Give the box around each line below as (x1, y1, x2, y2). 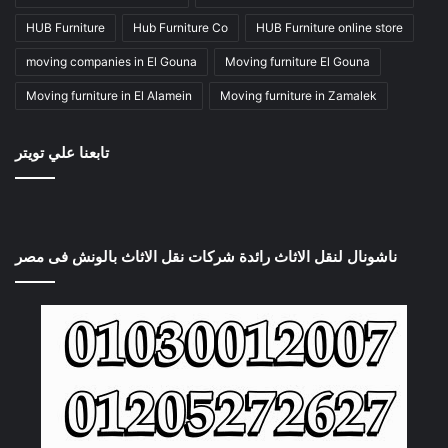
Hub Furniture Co (133, 19, 228, 35)
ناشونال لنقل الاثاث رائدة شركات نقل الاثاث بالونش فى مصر (15, 245, 397, 267)
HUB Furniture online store (256, 19, 403, 35)
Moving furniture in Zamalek (220, 87, 377, 103)
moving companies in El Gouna (26, 53, 197, 69)
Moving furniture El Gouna (225, 53, 370, 69)
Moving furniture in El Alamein (26, 87, 192, 103)
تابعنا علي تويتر (15, 141, 109, 163)
